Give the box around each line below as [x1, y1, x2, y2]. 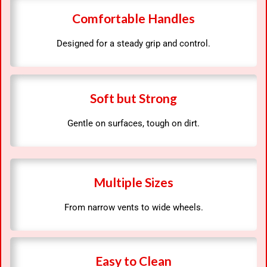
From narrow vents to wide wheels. [64, 202, 203, 213]
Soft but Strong [90, 91, 177, 106]
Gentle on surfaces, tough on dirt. [67, 118, 200, 129]
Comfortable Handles [72, 11, 195, 26]
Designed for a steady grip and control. [57, 38, 210, 49]
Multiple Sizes [94, 175, 173, 190]
